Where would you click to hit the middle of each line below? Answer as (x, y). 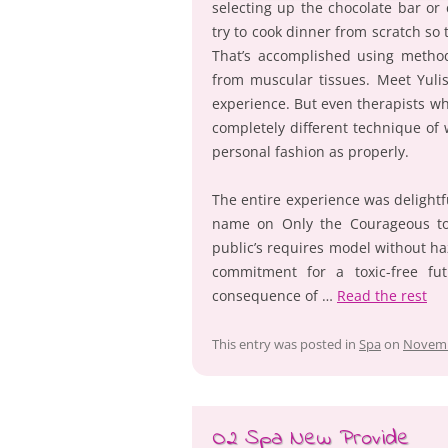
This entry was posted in (285, 343)
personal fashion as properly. (310, 151)
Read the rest (382, 295)
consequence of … (274, 295)
